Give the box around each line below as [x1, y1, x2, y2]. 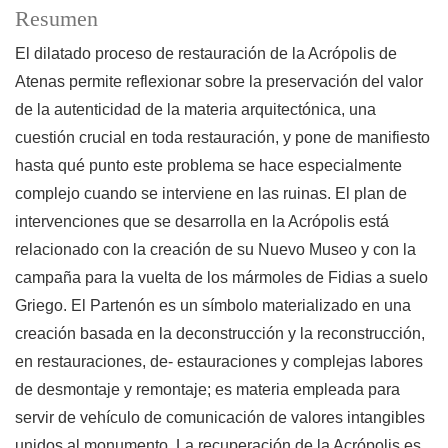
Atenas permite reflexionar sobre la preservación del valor [15, 73, 423, 91]
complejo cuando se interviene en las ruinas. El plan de [15, 185, 407, 203]
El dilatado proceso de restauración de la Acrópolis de [15, 45, 397, 63]
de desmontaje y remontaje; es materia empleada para [15, 381, 400, 399]
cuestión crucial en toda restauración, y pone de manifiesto [15, 129, 430, 147]
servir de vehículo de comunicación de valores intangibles [15, 409, 425, 427]
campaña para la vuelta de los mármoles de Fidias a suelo [15, 269, 428, 287]
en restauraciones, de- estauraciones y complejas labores [15, 353, 423, 371]
